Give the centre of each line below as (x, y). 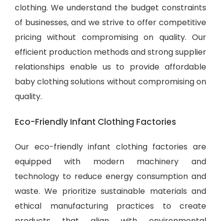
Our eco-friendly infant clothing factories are (110, 147)
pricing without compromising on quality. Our (110, 37)
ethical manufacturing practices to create (110, 206)
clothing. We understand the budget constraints (110, 8)
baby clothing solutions (60, 82)
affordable (185, 67)
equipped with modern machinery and (110, 162)
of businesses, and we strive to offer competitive (110, 22)
